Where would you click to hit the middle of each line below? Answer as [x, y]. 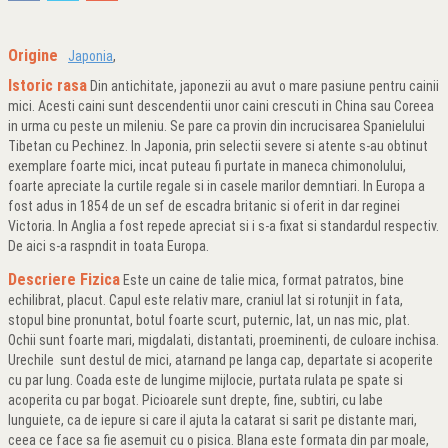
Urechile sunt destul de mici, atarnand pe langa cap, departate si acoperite [220, 360]
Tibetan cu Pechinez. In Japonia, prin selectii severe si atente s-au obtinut [218, 146]
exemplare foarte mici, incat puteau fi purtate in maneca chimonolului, [207, 166]
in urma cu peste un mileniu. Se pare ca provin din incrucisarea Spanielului [216, 126]
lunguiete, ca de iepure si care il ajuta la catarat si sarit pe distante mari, [212, 420]
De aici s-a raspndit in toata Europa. [108, 246]
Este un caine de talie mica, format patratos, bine [262, 280]
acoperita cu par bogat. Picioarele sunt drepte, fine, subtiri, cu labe [195, 400]
